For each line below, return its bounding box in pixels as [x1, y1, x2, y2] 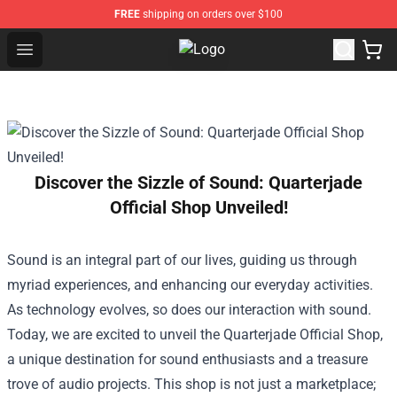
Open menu [24, 40, 96, 57]
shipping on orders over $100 [140, 8, 283, 20]
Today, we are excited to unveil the [7, 326, 223, 343]
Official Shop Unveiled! [109, 197, 288, 218]
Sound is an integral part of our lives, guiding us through [7, 252, 357, 269]
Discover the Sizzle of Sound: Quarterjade [35, 172, 362, 193]
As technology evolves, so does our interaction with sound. [7, 301, 371, 318]
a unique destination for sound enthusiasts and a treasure [7, 351, 368, 368]
